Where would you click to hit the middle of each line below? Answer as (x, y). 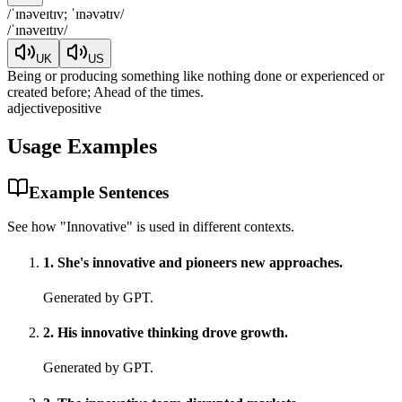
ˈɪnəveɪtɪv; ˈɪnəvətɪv (66, 13)
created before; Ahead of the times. (105, 92)
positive (79, 108)
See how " (37, 227)
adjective (32, 108)
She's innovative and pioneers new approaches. (200, 262)
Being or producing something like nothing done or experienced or (196, 75)
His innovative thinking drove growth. (173, 333)
